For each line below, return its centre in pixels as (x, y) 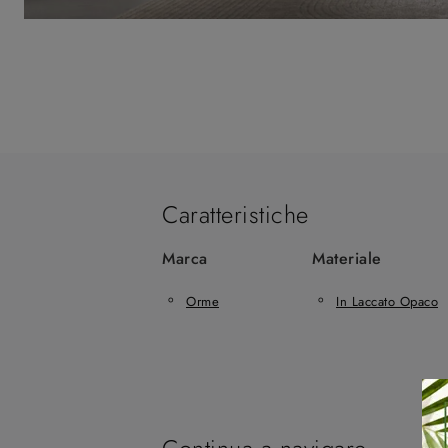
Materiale (347, 258)
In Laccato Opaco (387, 301)
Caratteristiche (235, 214)
